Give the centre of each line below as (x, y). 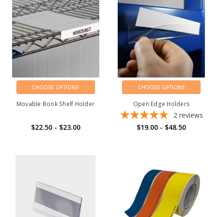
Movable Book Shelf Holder (55, 104)
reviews (191, 115)
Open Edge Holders (162, 104)
